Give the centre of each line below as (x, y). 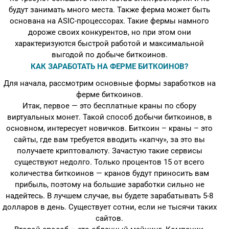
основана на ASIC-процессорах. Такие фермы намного (109, 21)
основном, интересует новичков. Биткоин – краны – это (109, 128)
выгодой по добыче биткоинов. (109, 55)
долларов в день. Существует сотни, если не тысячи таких (109, 207)
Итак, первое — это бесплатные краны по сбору (109, 106)
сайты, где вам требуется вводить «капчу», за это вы (109, 140)
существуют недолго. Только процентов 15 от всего (109, 162)
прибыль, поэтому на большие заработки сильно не (109, 185)
